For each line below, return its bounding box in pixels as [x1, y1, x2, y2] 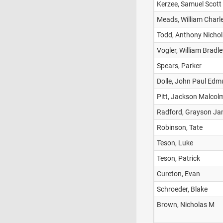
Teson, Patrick [157, 154, 200, 162]
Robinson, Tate [157, 123, 203, 131]
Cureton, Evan [157, 170, 200, 178]
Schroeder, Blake [157, 185, 208, 193]
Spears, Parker [157, 62, 202, 70]
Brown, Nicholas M [157, 201, 215, 209]
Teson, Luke [157, 139, 193, 147]
